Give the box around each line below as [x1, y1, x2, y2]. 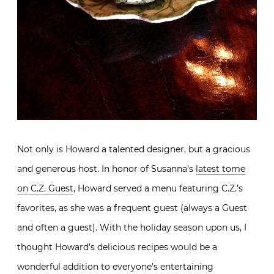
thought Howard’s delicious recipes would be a [17, 241, 217, 253]
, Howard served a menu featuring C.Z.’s [73, 182, 243, 194]
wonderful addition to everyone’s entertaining [17, 261, 213, 272]
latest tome [196, 163, 245, 174]
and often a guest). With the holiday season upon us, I [17, 221, 246, 233]
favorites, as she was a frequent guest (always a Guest [17, 202, 247, 213]
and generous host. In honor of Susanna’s [17, 163, 196, 174]
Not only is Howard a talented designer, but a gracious [17, 143, 250, 155]
